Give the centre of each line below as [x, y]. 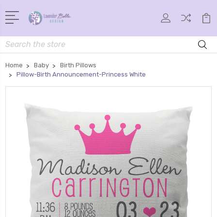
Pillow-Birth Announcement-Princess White [81, 74]
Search [16, 41]
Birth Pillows [78, 65]
